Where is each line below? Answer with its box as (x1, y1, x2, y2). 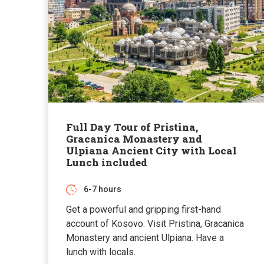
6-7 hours (84, 184, 121, 194)
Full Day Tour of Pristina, (66, 120, 199, 134)
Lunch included (66, 155, 147, 169)
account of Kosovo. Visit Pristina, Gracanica (66, 217, 244, 229)
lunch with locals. (66, 246, 138, 258)
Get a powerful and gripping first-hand (66, 203, 221, 215)
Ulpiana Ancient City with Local (66, 143, 237, 157)
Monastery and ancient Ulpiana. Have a (66, 232, 224, 243)
